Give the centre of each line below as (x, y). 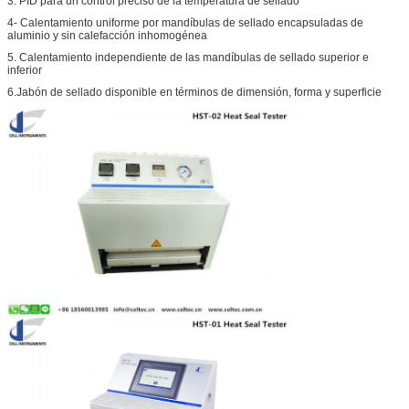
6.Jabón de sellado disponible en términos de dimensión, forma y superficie (194, 92)
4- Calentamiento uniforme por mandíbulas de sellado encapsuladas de (185, 22)
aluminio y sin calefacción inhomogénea (107, 35)
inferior (25, 70)
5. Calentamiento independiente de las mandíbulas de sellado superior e (188, 57)
